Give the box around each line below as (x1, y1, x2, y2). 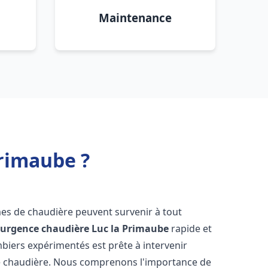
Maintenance (99, 10, 172, 25)
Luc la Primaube (92, 222, 169, 235)
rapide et (169, 222, 212, 235)
